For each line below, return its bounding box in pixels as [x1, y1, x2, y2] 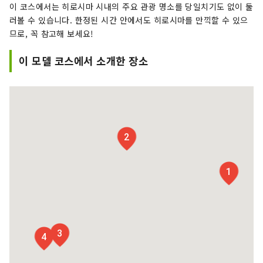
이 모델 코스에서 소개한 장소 [19, 53, 149, 68]
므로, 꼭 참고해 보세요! [9, 27, 94, 39]
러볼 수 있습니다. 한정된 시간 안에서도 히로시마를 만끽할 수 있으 [9, 14, 248, 26]
